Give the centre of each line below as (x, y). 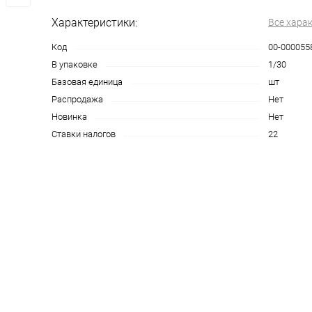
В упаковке (75, 64)
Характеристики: (94, 23)
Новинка (69, 117)
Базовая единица (87, 82)
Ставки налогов (84, 134)
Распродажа (77, 99)
